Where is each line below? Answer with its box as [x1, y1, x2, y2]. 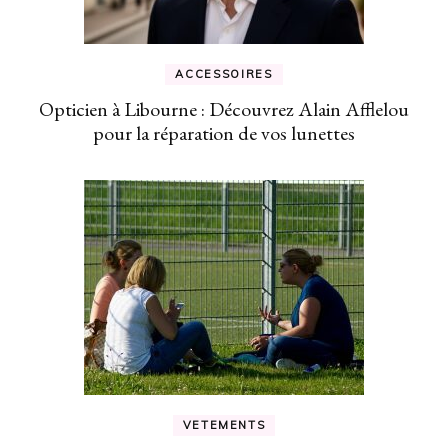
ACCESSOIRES [175, 66, 273, 81]
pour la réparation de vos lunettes [93, 119, 355, 146]
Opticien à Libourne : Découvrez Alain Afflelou [39, 95, 409, 122]
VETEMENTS [182, 417, 266, 432]
